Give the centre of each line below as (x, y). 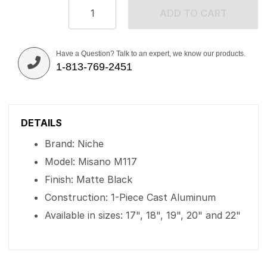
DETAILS (41, 123)
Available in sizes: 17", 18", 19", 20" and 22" (143, 215)
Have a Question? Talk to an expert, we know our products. (151, 54)
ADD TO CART (193, 13)
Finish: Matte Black (89, 179)
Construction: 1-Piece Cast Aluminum (130, 197)
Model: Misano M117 (91, 162)
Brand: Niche (74, 144)
